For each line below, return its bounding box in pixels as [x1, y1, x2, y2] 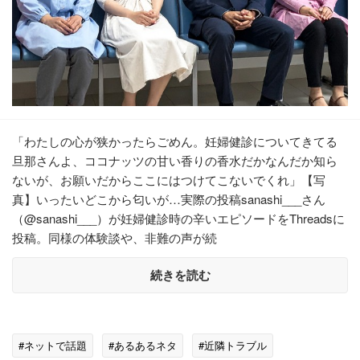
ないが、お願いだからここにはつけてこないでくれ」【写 [12, 170, 325, 188]
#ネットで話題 [18, 337, 87, 353]
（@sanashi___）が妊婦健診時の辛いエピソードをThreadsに [12, 209, 345, 227]
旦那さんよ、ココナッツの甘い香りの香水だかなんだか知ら [12, 151, 337, 169]
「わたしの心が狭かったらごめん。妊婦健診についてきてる [12, 132, 337, 149]
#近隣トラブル [198, 337, 267, 353]
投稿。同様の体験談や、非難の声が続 [12, 228, 217, 246]
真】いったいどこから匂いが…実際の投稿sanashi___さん [12, 190, 325, 207]
